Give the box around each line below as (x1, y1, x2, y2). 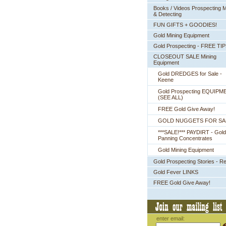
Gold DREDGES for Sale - (158, 71, 222, 77)
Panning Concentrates (158, 135, 212, 141)
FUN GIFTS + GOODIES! (153, 22, 217, 28)
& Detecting (153, 11, 182, 17)
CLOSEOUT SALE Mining (153, 53, 216, 60)
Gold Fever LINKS (153, 169, 198, 175)
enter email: (156, 215, 185, 221)
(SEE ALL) (158, 94, 183, 100)
